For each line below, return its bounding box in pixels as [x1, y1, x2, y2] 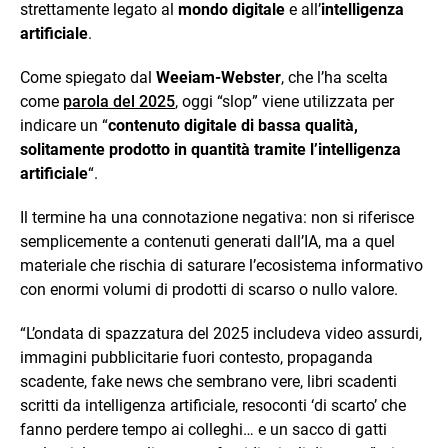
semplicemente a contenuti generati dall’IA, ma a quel [20, 231, 395, 251]
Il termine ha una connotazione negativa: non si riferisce [20, 207, 414, 227]
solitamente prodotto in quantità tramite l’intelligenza [20, 139, 401, 159]
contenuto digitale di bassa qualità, [108, 115, 358, 135]
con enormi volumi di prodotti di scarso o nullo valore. [20, 279, 398, 299]
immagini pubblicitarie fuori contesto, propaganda [20, 347, 373, 367]
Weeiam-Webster [156, 67, 281, 87]
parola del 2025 [63, 91, 175, 111]
